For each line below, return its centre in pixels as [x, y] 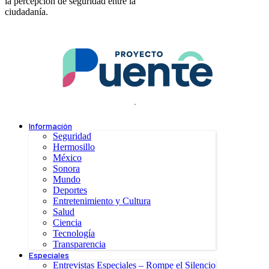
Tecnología [74, 234]
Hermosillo [74, 147]
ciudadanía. [26, 12]
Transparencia [79, 244]
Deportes [70, 190]
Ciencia [67, 223]
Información [50, 126]
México [67, 158]
